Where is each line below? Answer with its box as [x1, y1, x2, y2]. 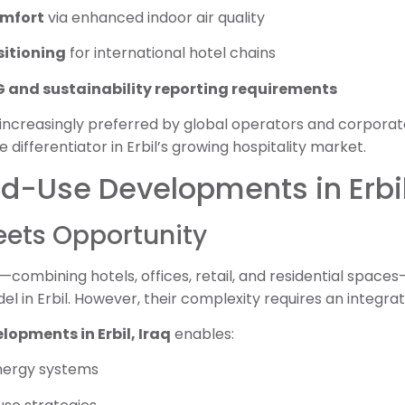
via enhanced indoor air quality [44, 7, 265, 29]
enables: [171, 324, 234, 344]
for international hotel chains [66, 42, 276, 64]
